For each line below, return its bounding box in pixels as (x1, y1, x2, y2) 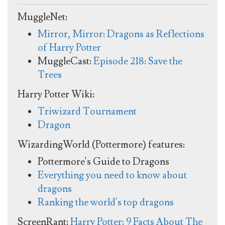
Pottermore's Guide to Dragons (38, 155, 169, 169)
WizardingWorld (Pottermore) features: (18, 138, 185, 152)
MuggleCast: (38, 55, 93, 68)
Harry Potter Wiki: (18, 88, 94, 101)
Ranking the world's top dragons (38, 196, 174, 209)
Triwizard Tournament (38, 105, 137, 119)
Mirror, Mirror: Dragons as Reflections (38, 28, 204, 41)
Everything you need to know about (38, 169, 187, 182)
